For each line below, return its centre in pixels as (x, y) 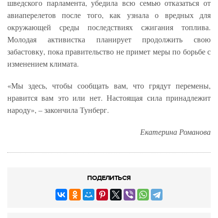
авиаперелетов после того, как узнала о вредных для (109, 15)
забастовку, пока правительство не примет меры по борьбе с (109, 52)
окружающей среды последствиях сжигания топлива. (109, 27)
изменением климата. (43, 64)
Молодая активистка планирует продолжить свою (109, 39)
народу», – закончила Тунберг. (58, 110)
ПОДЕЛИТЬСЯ (109, 178)
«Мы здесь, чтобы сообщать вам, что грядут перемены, (109, 86)
